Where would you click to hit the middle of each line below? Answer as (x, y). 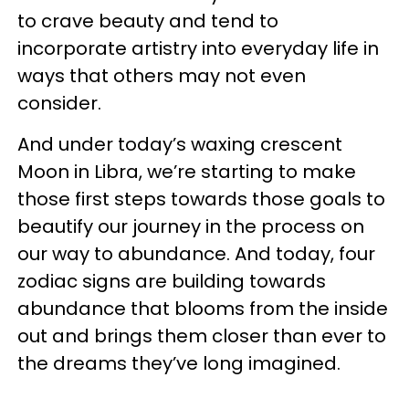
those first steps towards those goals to (201, 199)
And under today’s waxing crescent (180, 144)
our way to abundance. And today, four (196, 254)
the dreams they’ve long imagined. (179, 363)
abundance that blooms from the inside (203, 309)
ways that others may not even (162, 76)
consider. (62, 103)
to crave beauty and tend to (148, 21)
